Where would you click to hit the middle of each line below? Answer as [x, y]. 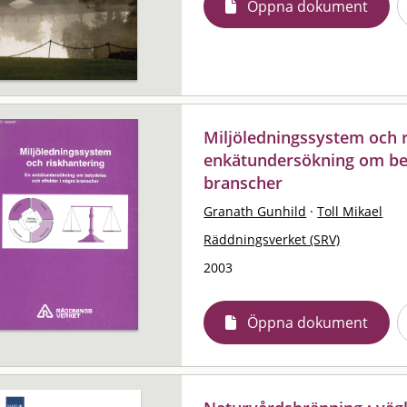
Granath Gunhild [255, 211]
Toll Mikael [350, 211]
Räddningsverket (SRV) [272, 239]
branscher [243, 182]
